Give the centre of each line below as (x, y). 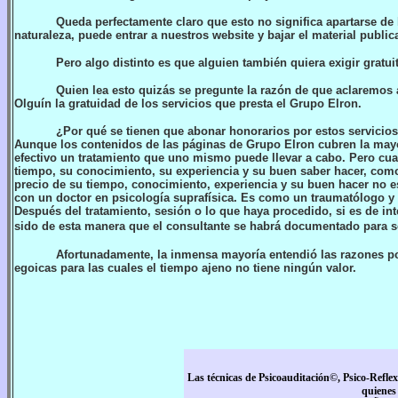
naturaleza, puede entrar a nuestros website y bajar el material (185, 35)
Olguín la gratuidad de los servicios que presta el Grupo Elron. (188, 103)
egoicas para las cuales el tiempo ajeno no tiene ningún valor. (185, 268)
